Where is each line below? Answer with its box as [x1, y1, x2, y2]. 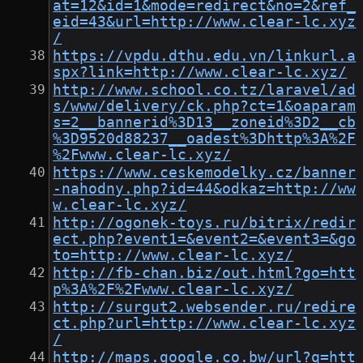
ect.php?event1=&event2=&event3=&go [53, 231, 357, 248]
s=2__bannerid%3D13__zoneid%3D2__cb [53, 114, 357, 131]
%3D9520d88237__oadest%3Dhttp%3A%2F [53, 130, 357, 147]
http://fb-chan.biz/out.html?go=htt [53, 265, 357, 282]
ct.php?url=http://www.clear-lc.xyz [53, 315, 357, 332]
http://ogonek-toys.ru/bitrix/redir [53, 215, 357, 232]
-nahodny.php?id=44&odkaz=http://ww [53, 181, 357, 198]
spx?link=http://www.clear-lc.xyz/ [53, 64, 348, 81]
